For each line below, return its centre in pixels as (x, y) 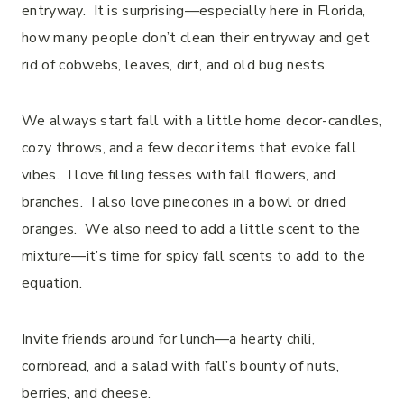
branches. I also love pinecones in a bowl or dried (184, 202)
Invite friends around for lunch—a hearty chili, (169, 339)
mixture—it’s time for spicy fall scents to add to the (193, 256)
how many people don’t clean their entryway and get (196, 37)
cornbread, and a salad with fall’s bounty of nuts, (181, 366)
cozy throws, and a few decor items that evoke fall (190, 147)
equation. (56, 283)
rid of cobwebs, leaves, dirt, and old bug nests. (179, 64)
